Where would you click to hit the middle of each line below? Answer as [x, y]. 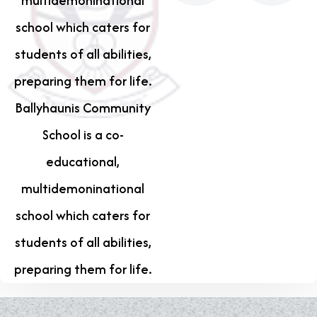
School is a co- [83, 135]
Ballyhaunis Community [83, 108]
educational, [83, 162]
